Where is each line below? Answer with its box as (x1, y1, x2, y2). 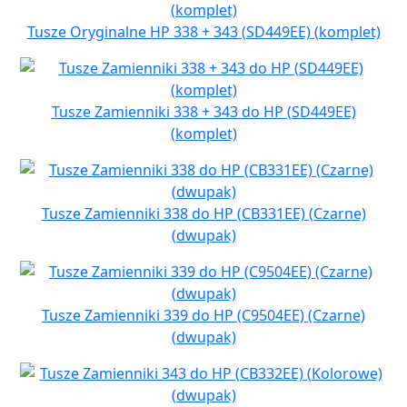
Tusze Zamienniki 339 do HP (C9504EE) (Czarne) (42, 305, 365, 326)
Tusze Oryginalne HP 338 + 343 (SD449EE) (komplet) (26, 22, 381, 43)
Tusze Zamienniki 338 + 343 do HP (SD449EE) (51, 102, 356, 123)
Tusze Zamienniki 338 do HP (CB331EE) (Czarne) (41, 203, 366, 224)
